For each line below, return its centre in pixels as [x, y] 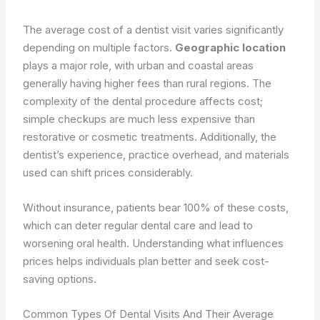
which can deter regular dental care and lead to [138, 225]
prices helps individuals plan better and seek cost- [146, 261]
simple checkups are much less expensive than [139, 119]
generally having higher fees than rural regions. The [147, 83]
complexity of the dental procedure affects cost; [143, 101]
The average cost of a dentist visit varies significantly [154, 30]
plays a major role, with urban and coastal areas [139, 65]
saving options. [60, 279]
